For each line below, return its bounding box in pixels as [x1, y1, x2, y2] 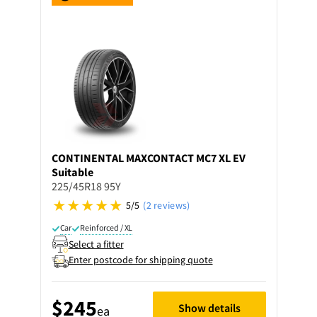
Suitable [51, 165, 93, 179]
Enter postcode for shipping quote [68, 253, 213, 266]
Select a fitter [68, 237, 124, 250]
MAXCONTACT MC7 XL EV [125, 151, 246, 165]
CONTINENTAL [51, 151, 124, 165]
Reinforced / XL [80, 222, 133, 233]
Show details [178, 300, 241, 315]
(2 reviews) [143, 199, 190, 212]
